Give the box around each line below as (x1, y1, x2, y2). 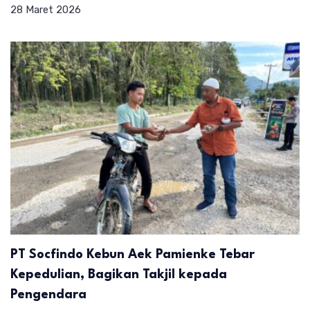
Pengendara (10, 288, 86, 301)
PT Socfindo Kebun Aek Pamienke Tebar (10, 248, 255, 261)
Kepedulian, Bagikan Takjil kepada (10, 268, 227, 281)
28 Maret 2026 (10, 3, 81, 17)
